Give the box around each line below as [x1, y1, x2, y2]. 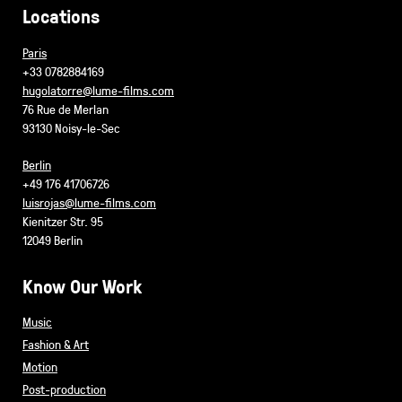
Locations [22, 3, 100, 30]
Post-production [22, 380, 106, 398]
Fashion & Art [22, 336, 89, 354]
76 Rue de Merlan [22, 100, 109, 118]
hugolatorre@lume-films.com [22, 82, 174, 100]
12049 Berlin [22, 232, 83, 249]
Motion [22, 358, 57, 376]
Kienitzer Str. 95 [22, 213, 103, 231]
